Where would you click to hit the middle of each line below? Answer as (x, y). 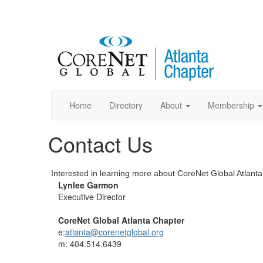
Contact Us (100, 144)
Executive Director (92, 197)
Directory (126, 105)
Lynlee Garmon (88, 185)
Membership (231, 105)
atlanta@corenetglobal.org (114, 232)
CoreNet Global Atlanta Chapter (121, 220)
